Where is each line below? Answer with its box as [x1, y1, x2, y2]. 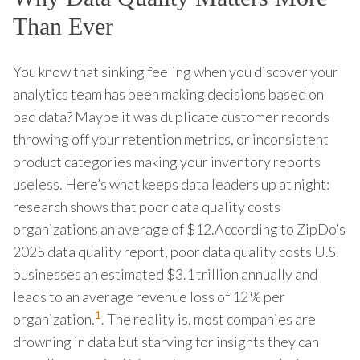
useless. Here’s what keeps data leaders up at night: [13, 174, 329, 193]
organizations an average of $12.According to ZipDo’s [13, 219, 346, 238]
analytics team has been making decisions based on [13, 84, 324, 103]
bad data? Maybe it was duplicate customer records [13, 107, 329, 125]
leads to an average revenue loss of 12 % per [13, 287, 285, 305]
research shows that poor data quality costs [13, 197, 280, 215]
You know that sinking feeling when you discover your [13, 62, 338, 80]
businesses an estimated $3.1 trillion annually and [13, 264, 317, 283]
